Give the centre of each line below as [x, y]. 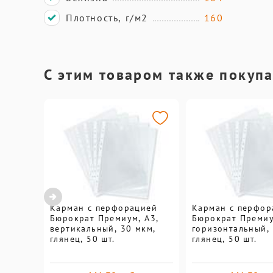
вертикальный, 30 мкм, [103, 229]
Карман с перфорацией [104, 208]
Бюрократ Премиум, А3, [105, 218]
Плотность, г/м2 [107, 18]
